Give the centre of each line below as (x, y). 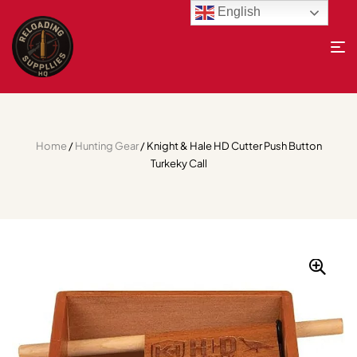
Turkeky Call (178, 163)
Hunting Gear (106, 146)
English (238, 12)
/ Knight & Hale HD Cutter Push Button (230, 146)
